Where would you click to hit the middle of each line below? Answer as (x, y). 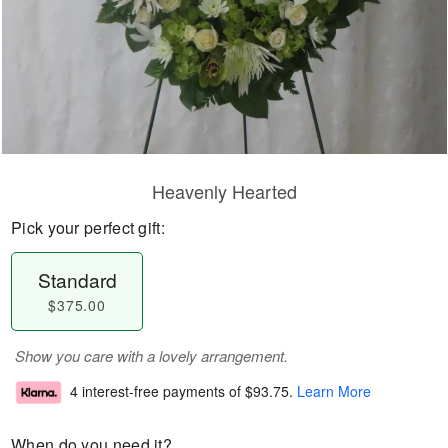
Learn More (334, 391)
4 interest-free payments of (157, 391)
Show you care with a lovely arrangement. (151, 355)
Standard (77, 279)
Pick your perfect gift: (88, 227)
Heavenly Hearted (224, 191)
